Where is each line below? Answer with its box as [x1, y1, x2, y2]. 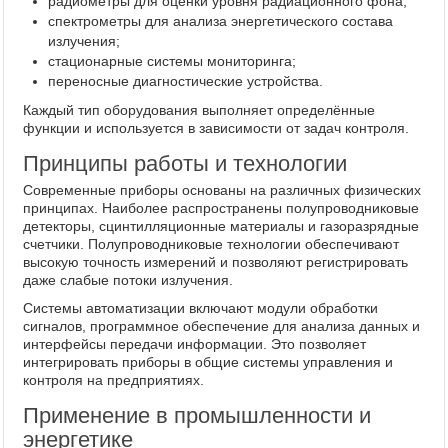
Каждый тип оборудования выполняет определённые [23, 101, 375, 118]
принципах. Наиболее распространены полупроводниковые [23, 199, 419, 216]
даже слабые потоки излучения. [23, 271, 233, 288]
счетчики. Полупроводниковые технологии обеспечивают [23, 235, 399, 252]
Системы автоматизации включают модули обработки [23, 299, 378, 316]
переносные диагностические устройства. [48, 72, 323, 89]
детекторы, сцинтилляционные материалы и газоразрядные [23, 217, 419, 234]
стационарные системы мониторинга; [48, 52, 296, 69]
